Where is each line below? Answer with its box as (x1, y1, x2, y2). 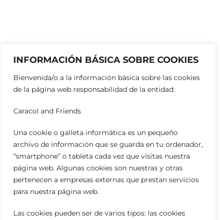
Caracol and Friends (13, 107, 81, 115)
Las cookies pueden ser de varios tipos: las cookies (13, 209, 185, 218)
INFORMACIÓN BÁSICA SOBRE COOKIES (13, 55, 198, 65)
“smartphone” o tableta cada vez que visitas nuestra (13, 152, 190, 161)
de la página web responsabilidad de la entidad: (13, 85, 175, 94)
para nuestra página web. (13, 187, 99, 196)
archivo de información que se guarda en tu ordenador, (13, 140, 203, 149)
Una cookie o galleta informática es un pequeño (13, 128, 178, 137)
